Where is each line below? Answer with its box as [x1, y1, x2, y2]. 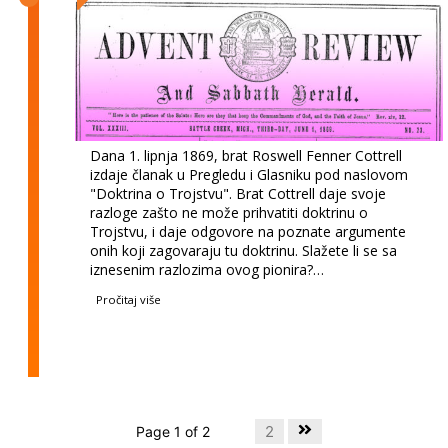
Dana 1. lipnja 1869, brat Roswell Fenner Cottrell [90, 146, 403, 166]
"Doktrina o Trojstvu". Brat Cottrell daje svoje [90, 184, 387, 204]
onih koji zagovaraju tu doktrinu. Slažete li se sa [90, 241, 398, 261]
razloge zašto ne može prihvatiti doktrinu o [90, 203, 369, 223]
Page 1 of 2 [136, 423, 211, 441]
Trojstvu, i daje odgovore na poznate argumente [90, 222, 407, 242]
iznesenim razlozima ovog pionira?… [90, 260, 325, 280]
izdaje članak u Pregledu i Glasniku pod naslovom [90, 165, 409, 185]
